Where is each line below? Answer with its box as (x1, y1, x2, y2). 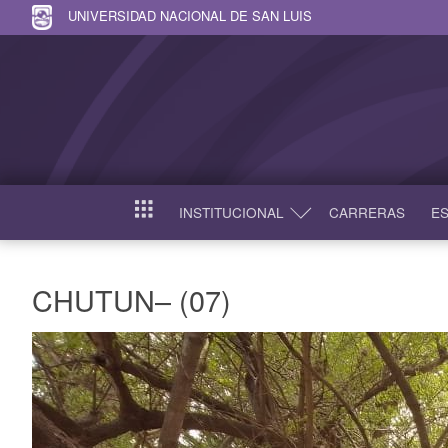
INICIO (133, 206, 177, 227)
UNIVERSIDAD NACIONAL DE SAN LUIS (68, 5, 312, 25)
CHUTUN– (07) (32, 278, 231, 320)
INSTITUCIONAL (178, 202, 284, 222)
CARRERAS (328, 202, 405, 222)
